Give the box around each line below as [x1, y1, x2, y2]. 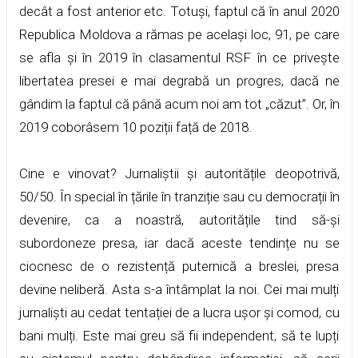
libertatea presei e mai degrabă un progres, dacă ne [18, 72, 340, 89]
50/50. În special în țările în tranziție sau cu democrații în [18, 188, 340, 205]
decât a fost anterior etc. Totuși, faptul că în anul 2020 [18, 2, 340, 19]
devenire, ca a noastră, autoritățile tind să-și [18, 211, 340, 228]
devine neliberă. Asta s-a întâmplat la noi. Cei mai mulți [18, 280, 340, 297]
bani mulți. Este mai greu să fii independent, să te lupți [18, 327, 340, 344]
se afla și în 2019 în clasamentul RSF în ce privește [18, 49, 340, 66]
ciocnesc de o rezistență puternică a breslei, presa [18, 257, 340, 274]
